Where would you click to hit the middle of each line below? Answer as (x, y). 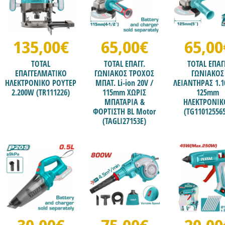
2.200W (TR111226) (41, 92)
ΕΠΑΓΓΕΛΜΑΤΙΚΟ (41, 73)
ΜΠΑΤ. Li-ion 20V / (125, 83)
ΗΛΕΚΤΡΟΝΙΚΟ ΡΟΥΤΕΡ (41, 83)
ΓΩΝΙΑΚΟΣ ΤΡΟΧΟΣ (125, 73)
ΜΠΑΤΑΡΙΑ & (124, 102)
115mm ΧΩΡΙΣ (125, 92)
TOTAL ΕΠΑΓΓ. (124, 64)
